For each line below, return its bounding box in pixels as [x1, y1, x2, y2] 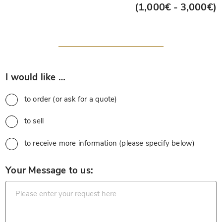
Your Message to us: [5, 164, 93, 177]
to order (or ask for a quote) [24, 94, 117, 104]
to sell [24, 116, 44, 126]
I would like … [5, 70, 65, 84]
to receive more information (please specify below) [24, 138, 195, 148]
